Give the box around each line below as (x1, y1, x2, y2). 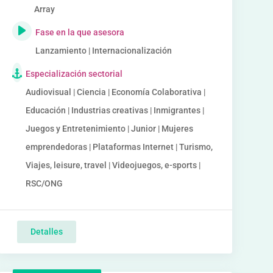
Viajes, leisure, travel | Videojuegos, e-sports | (25, 160, 200, 170)
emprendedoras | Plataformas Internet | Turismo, (25, 142, 213, 152)
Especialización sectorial (25, 69, 122, 79)
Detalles (30, 227, 63, 236)
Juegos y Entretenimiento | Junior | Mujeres (25, 124, 193, 133)
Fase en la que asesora (35, 27, 124, 37)
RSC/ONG (25, 179, 63, 188)
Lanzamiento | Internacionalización (35, 46, 172, 55)
